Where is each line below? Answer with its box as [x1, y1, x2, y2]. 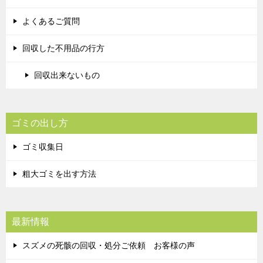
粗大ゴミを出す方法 [22, 169, 96, 179]
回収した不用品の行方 [22, 43, 104, 53]
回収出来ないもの [34, 70, 100, 80]
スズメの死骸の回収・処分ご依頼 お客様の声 [22, 241, 195, 251]
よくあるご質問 [22, 16, 80, 26]
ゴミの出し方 [12, 118, 68, 129]
